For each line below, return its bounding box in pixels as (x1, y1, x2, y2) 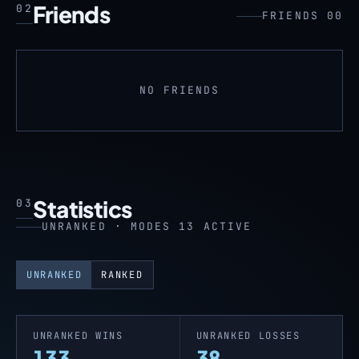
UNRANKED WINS (33, 329, 123, 342)
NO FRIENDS (139, 83, 220, 97)
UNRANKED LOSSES (196, 329, 301, 342)
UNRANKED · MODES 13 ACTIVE (42, 220, 252, 233)
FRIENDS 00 (262, 9, 343, 22)
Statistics (33, 195, 132, 223)
